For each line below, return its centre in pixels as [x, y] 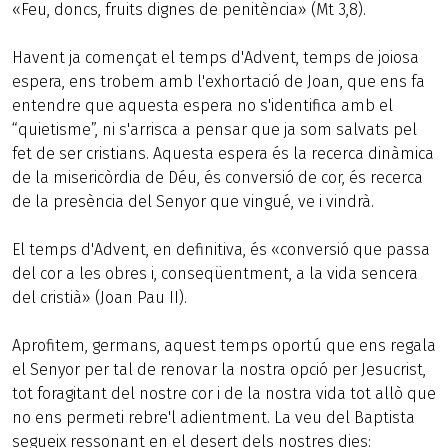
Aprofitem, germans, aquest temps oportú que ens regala [224, 345]
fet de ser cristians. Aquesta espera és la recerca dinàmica [223, 153]
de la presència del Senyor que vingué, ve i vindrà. [193, 201]
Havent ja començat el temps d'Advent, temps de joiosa [215, 57]
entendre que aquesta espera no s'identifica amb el [202, 105]
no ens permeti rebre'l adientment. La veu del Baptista [213, 417]
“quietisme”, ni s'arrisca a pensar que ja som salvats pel [214, 129]
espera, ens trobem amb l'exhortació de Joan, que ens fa [218, 81]
